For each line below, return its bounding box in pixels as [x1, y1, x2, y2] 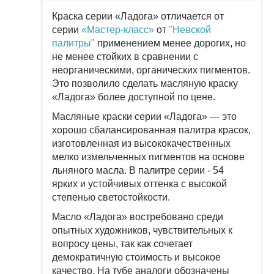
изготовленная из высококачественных [52, 138, 231, 149]
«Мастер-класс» [81, 24, 154, 35]
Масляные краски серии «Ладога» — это [52, 111, 237, 122]
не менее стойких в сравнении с [52, 51, 198, 62]
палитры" [52, 37, 95, 48]
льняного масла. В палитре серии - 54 [52, 165, 224, 176]
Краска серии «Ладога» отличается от [52, 10, 224, 21]
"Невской [169, 24, 211, 35]
